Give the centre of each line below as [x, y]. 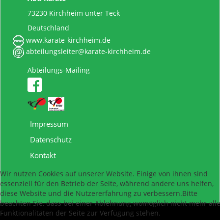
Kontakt [43, 155]
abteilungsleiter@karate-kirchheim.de [87, 52]
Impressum [49, 124]
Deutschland [48, 27]
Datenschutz [51, 139]
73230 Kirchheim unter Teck [74, 13]
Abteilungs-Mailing [59, 70]
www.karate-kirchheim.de [67, 40]
